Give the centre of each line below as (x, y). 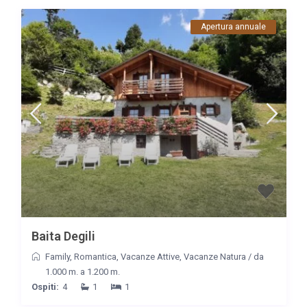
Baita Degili (63, 236)
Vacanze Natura (214, 256)
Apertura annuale (233, 27)
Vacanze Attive (150, 256)
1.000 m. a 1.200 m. (82, 271)
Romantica (95, 256)
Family (57, 256)
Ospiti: (45, 286)
